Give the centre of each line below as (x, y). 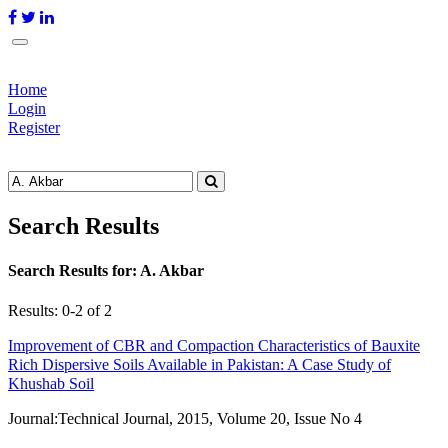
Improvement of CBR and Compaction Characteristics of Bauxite (214, 346)
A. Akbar (172, 271)
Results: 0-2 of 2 (60, 311)
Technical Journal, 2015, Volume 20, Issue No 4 (210, 419)
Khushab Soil (51, 384)
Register (34, 127)
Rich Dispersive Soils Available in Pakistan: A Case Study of (199, 365)
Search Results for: (74, 271)
